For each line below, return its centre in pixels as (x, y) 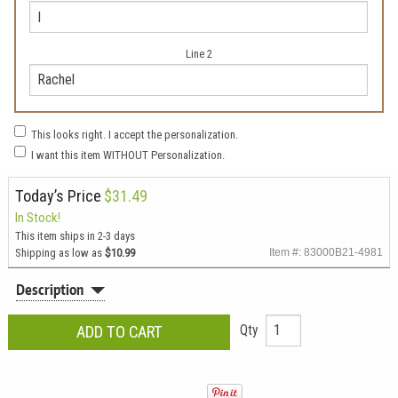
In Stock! (37, 217)
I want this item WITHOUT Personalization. (128, 155)
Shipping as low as (60, 252)
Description (50, 290)
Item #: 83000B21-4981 (326, 251)
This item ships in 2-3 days (75, 235)
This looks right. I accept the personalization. (135, 135)
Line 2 (199, 53)
